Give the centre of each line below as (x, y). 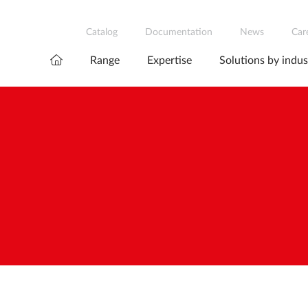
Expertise (169, 60)
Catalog (101, 32)
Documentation (178, 32)
